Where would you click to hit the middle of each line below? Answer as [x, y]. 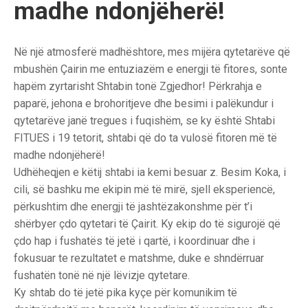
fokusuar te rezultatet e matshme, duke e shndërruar [139, 258]
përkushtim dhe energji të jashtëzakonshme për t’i [133, 207]
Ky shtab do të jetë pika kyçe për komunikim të [125, 293]
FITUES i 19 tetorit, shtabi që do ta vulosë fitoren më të [145, 138]
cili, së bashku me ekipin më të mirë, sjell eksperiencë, [144, 189]
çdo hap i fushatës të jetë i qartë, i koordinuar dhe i [134, 241]
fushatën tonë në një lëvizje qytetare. [102, 275]
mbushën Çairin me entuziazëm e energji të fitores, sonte [151, 69]
